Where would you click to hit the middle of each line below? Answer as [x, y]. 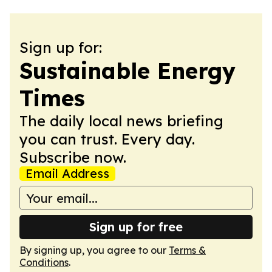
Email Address [67, 173]
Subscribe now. [73, 157]
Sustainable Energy [127, 71]
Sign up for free [136, 227]
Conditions [44, 262]
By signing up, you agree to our [94, 250]
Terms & [187, 250]
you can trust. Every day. [107, 139]
